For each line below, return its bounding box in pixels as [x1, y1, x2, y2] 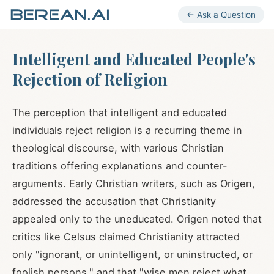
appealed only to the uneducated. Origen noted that [12, 213, 262, 225]
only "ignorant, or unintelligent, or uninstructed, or [12, 248, 253, 261]
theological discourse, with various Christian [12, 142, 224, 154]
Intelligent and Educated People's [12, 48, 256, 69]
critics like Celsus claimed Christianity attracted [12, 231, 240, 243]
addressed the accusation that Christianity [12, 195, 216, 207]
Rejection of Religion [12, 68, 168, 89]
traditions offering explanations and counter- [12, 160, 228, 172]
